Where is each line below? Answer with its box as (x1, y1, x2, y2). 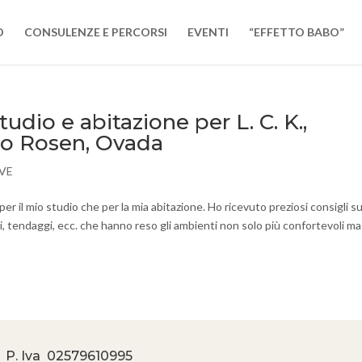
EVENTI (187, 25, 229, 39)
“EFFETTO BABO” (248, 25, 344, 39)
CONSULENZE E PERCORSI (23, 25, 167, 39)
